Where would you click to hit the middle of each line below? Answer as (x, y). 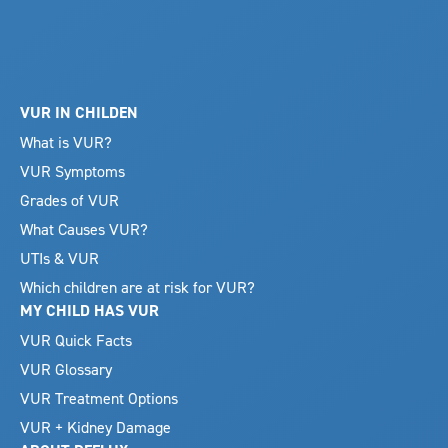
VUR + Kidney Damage (95, 426)
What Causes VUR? (84, 228)
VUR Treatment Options (99, 397)
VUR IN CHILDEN (79, 112)
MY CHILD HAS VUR (89, 310)
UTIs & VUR (59, 257)
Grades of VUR (69, 199)
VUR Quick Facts (76, 339)
